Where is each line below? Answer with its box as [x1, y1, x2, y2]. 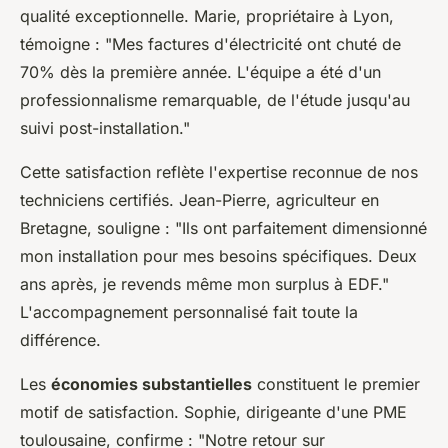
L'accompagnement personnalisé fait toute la [20, 302, 358, 322]
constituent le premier [252, 374, 420, 394]
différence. [20, 330, 101, 350]
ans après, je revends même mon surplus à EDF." [20, 274, 389, 294]
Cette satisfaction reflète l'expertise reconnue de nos [20, 162, 418, 182]
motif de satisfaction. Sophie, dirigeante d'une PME [20, 402, 407, 422]
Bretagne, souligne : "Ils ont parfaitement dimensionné [20, 218, 427, 238]
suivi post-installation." [20, 118, 190, 138]
